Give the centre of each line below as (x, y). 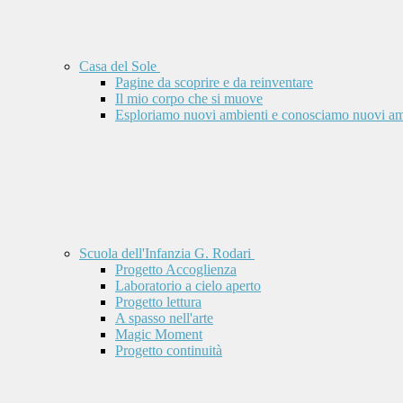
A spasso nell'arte (164, 318)
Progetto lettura (158, 302)
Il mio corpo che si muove (189, 99)
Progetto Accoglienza (176, 270)
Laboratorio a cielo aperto (188, 286)
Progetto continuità (169, 351)
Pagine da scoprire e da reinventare (214, 83)
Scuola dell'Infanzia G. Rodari (167, 254)
